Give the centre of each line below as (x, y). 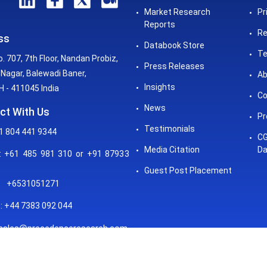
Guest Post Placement (188, 170)
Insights (159, 87)
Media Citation (172, 150)
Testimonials (169, 129)
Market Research (177, 12)
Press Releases (174, 66)
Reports (159, 24)
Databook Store (174, 45)
